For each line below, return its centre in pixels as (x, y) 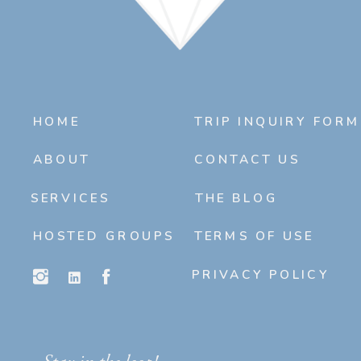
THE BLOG (237, 198)
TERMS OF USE (254, 236)
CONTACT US (247, 160)
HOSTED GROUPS (104, 236)
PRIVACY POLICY (261, 275)
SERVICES (70, 198)
